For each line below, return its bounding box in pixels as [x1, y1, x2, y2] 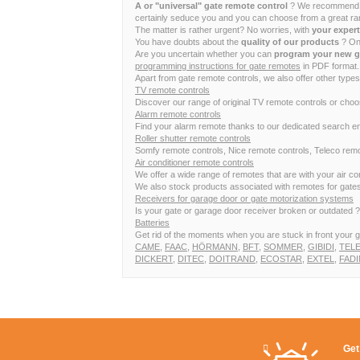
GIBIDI [308, 242, 334, 252]
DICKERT [135, 254, 173, 264]
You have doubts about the [135, 37, 241, 47]
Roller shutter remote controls [135, 133, 251, 143]
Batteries [135, 218, 170, 227]
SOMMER [264, 242, 303, 252]
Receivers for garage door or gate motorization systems [135, 194, 354, 203]
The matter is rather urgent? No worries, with [135, 25, 312, 35]
